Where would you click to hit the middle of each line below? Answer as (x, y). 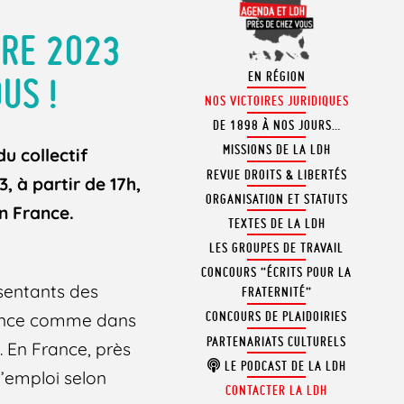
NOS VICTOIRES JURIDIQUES (276, 101)
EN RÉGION (276, 76)
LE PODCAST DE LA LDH (283, 366)
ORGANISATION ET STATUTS (276, 199)
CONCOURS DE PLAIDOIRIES (277, 317)
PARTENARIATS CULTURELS (277, 341)
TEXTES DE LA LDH (276, 223)
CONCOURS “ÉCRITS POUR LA (277, 273)
